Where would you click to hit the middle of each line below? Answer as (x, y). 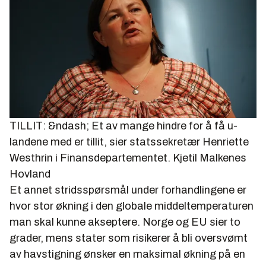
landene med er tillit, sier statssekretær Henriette (129, 142)
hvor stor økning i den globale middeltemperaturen (132, 206)
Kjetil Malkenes (210, 158)
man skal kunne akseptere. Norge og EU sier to (125, 222)
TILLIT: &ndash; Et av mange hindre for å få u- (123, 126)
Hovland (30, 174)
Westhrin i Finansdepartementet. (90, 158)
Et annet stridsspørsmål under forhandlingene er (128, 190)
